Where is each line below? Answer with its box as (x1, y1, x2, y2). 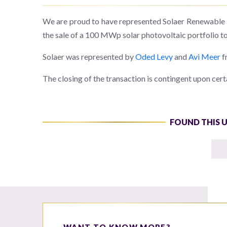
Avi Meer (188, 51, 220, 61)
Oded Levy (135, 51, 173, 61)
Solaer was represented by (43, 51, 135, 61)
